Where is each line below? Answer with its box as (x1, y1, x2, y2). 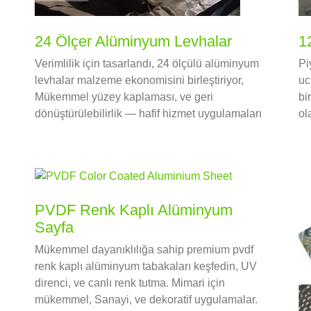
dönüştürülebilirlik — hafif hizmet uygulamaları (34, 108, 262, 120)
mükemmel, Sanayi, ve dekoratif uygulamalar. (34, 294, 258, 306)
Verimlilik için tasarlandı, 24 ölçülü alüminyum (34, 58, 259, 70)
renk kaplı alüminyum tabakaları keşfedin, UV (34, 260, 257, 273)
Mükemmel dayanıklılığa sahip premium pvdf (34, 244, 253, 256)
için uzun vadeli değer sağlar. (34, 124, 178, 137)
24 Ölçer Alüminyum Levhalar (34, 33, 232, 51)
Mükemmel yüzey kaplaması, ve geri (34, 91, 213, 103)
